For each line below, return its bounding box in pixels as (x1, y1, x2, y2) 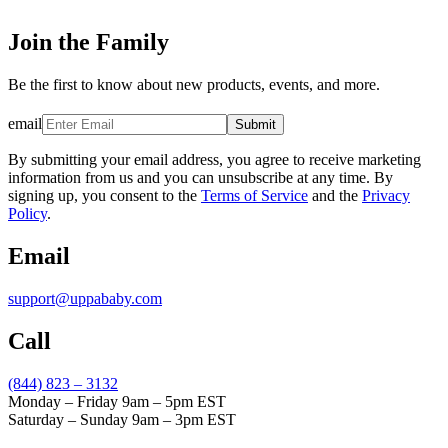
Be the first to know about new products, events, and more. (8, 75, 380, 93)
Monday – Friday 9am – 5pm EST (8, 392, 226, 410)
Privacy (362, 186, 410, 204)
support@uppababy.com (8, 289, 162, 307)
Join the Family (8, 29, 169, 56)
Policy (8, 204, 47, 222)
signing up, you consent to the (8, 186, 201, 204)
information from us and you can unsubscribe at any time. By (8, 168, 393, 186)
